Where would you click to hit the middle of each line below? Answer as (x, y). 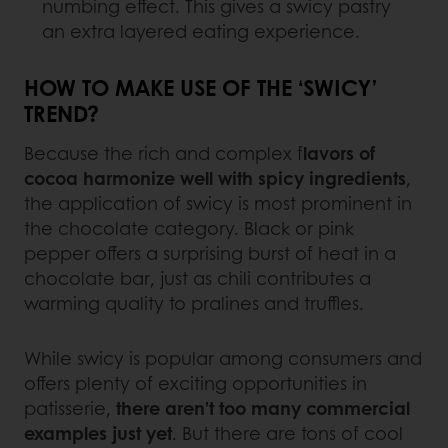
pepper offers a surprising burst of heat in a (210, 253)
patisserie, (70, 408)
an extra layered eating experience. (201, 31)
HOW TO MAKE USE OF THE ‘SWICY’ (200, 87)
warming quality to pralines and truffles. (196, 303)
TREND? (61, 113)
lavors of (339, 153)
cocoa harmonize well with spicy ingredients (215, 178)
